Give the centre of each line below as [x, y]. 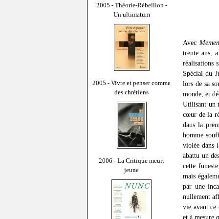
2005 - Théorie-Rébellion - [131, 5]
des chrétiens [131, 92]
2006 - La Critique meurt [131, 160]
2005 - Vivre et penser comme [131, 83]
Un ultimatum [131, 14]
